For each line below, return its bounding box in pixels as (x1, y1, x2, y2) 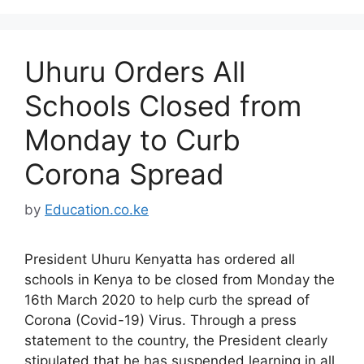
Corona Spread (24, 156, 224, 191)
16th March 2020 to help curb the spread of (24, 292, 310, 308)
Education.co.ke (45, 201, 149, 218)
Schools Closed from (24, 88, 301, 123)
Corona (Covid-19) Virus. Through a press (24, 312, 297, 328)
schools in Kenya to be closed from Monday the (24, 271, 335, 288)
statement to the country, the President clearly (24, 332, 327, 349)
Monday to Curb (24, 122, 240, 157)
